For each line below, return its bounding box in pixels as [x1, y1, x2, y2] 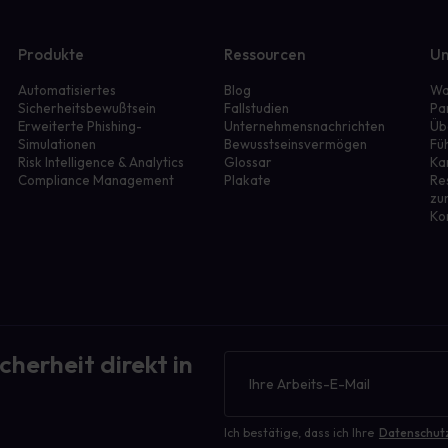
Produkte [18, 45, 85, 64]
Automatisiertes [18, 82, 117, 98]
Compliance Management [18, 172, 175, 188]
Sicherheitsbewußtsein [18, 100, 157, 116]
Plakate [223, 172, 271, 188]
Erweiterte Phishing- [18, 118, 143, 134]
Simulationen [18, 136, 97, 152]
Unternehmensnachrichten [223, 118, 385, 134]
